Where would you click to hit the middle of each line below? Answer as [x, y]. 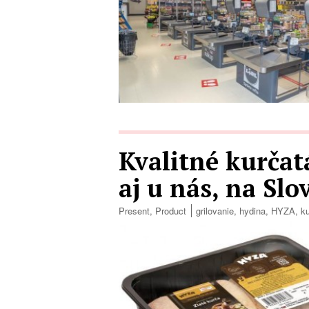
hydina [252, 211]
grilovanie [215, 211]
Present [134, 211]
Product [171, 211]
